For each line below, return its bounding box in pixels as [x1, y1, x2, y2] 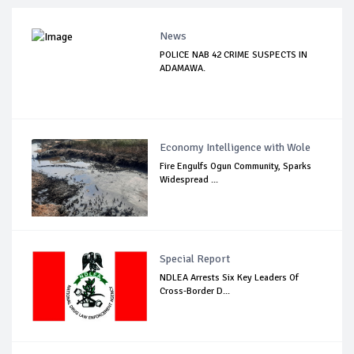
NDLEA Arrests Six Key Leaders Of [160, 271, 299, 284]
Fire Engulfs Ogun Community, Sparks [160, 160, 312, 172]
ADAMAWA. [160, 62, 206, 74]
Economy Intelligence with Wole [160, 140, 311, 154]
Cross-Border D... [160, 284, 231, 297]
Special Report [160, 251, 231, 265]
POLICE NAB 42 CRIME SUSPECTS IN [160, 48, 308, 61]
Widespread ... [160, 173, 219, 186]
